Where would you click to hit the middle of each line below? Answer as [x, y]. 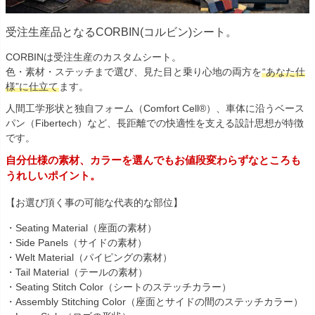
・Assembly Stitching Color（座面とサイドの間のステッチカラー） [154, 302]
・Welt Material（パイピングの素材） [89, 258]
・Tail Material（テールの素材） [77, 272]
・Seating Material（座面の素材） [81, 228]
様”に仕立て [32, 87]
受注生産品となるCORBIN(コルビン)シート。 [121, 31]
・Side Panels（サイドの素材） [76, 243]
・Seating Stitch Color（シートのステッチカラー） [118, 287]
